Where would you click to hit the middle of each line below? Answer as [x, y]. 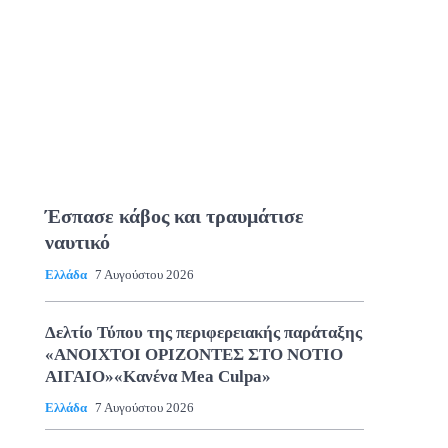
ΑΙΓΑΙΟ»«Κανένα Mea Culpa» [157, 376]
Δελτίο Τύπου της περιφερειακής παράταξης [203, 332]
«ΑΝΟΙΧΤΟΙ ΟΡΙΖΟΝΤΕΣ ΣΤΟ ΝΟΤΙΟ [193, 354]
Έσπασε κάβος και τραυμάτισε [174, 215]
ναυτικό [77, 241]
